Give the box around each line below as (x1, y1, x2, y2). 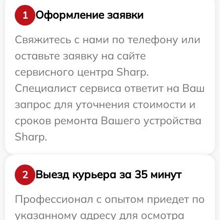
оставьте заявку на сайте (15, 48, 146, 62)
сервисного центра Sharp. (15, 64, 149, 79)
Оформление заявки (35, 8, 143, 22)
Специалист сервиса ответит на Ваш (15, 81, 205, 95)
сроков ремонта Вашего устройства (15, 113, 201, 127)
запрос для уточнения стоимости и (15, 97, 195, 111)
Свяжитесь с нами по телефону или (15, 32, 200, 46)
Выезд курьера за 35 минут (35, 167, 181, 182)
